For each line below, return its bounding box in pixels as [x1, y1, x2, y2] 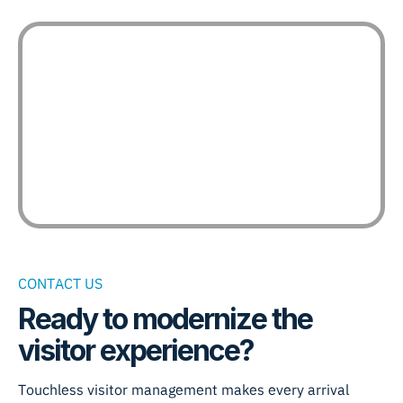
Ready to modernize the [18, 300, 312, 336]
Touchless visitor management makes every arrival [18, 380, 349, 399]
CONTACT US [18, 273, 103, 292]
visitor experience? [18, 332, 254, 368]
